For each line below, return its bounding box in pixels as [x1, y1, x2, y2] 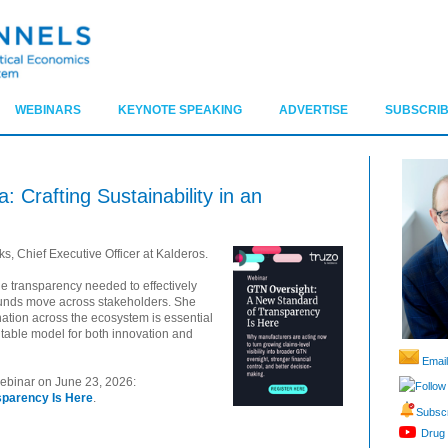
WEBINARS [15, 103, 81, 118]
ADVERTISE [279, 103, 348, 118]
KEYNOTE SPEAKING [118, 103, 242, 118]
